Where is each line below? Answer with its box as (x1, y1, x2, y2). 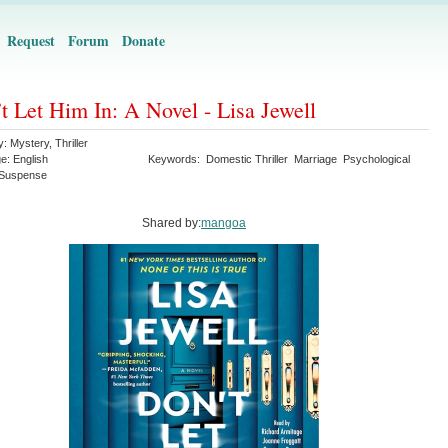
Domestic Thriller (206, 153, 288, 165)
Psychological (343, 153, 410, 165)
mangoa (201, 216, 246, 230)
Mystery (10, 137, 49, 149)
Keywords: (148, 153, 206, 165)
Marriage (294, 153, 337, 165)
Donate (122, 30, 165, 51)
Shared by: (142, 216, 201, 230)
